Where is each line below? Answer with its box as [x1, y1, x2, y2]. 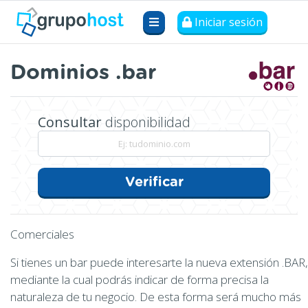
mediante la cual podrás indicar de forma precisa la [10, 271, 269, 287]
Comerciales [10, 225, 74, 242]
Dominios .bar [10, 63, 157, 83]
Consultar [38, 113, 102, 131]
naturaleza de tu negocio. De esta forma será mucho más [10, 288, 301, 305]
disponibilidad [102, 113, 190, 131]
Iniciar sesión [192, 14, 263, 30]
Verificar [124, 175, 184, 189]
